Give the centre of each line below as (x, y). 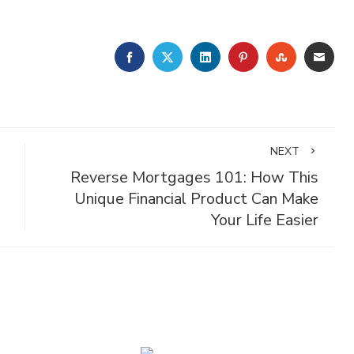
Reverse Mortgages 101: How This (194, 177)
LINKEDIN (239, 56)
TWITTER (204, 56)
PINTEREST (285, 56)
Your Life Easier (264, 220)
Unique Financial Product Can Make (196, 199)
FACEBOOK (168, 56)
